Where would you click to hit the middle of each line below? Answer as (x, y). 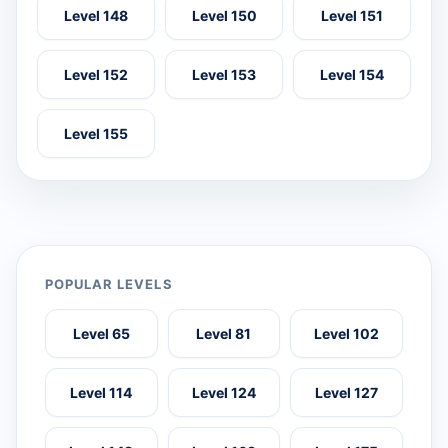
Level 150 (224, 15)
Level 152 (96, 74)
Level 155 (96, 133)
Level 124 (223, 392)
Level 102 (347, 333)
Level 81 (224, 333)
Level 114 (101, 392)
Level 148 (96, 15)
